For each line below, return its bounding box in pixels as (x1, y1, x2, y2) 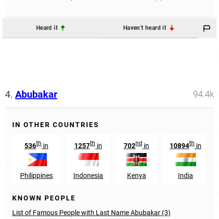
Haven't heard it (123, 24, 168, 32)
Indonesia (73, 171, 103, 179)
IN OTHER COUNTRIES (12, 120, 99, 129)
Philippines (20, 171, 53, 179)
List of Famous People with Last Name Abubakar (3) (12, 208, 171, 217)
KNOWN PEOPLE (12, 194, 76, 202)
